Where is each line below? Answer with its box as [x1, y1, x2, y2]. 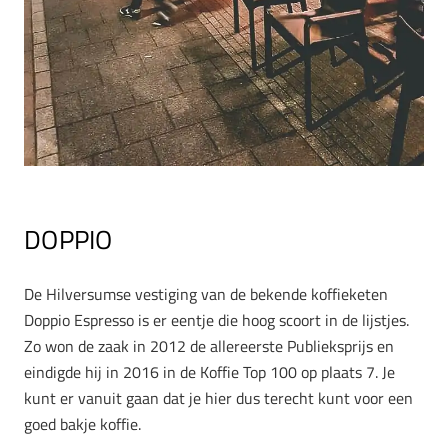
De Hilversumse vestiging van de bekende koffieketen [24, 281, 388, 306]
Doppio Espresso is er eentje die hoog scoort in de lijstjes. [24, 307, 409, 332]
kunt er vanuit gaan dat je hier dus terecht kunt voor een [24, 385, 413, 410]
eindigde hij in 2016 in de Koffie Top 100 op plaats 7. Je [24, 359, 395, 384]
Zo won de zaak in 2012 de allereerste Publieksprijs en [24, 333, 394, 358]
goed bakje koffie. [24, 411, 141, 436]
